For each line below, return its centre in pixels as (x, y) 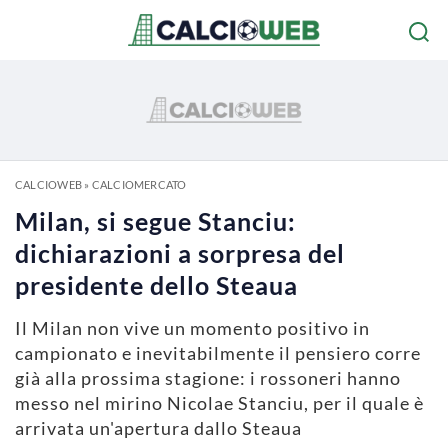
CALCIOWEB (48, 184)
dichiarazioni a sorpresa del (180, 253)
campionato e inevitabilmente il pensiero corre (218, 353)
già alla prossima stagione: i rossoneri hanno (208, 378)
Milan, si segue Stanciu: (155, 221)
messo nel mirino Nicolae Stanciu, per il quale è (219, 403)
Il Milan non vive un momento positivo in (192, 328)
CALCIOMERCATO (139, 184)
